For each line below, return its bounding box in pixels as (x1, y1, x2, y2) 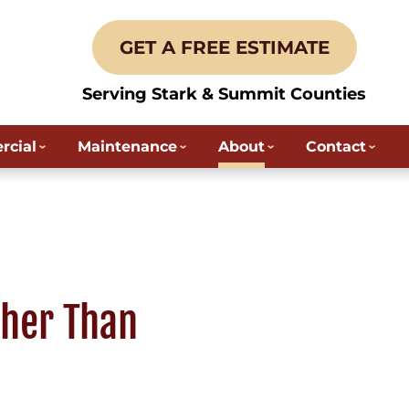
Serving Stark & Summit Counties (81, 84, 366, 104)
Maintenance (77, 138, 177, 155)
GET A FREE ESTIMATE (119, 37, 330, 58)
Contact (306, 138, 366, 155)
